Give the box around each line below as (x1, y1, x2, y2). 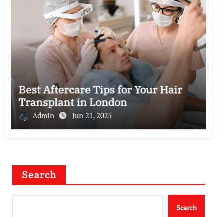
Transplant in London (18, 94, 127, 109)
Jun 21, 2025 (72, 110, 112, 120)
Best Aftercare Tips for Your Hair (18, 82, 182, 96)
